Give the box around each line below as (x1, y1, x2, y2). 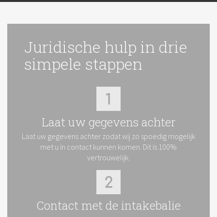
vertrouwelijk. (87, 153, 130, 162)
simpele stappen (24, 53, 142, 74)
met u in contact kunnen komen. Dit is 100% (40, 142, 177, 152)
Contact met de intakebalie (36, 198, 181, 213)
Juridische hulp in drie (24, 36, 187, 57)
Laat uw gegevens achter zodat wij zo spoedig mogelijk (22, 131, 195, 141)
